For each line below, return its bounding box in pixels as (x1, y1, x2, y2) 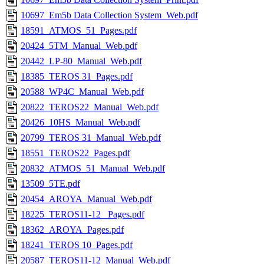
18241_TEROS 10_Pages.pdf (21, 240, 133, 250)
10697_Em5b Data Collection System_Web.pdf (21, 10, 198, 21)
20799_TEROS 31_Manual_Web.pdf (21, 133, 161, 143)
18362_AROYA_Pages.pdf (21, 225, 124, 235)
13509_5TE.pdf (21, 179, 80, 189)
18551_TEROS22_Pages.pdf (21, 148, 130, 159)
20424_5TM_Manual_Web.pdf (21, 41, 137, 51)
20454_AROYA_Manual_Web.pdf (21, 194, 152, 204)
